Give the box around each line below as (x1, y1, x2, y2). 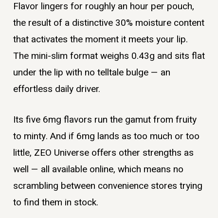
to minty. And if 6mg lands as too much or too (13, 129, 200, 143)
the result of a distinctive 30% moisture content (13, 16, 204, 30)
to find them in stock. (13, 195, 98, 209)
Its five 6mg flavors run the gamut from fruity (13, 112, 197, 127)
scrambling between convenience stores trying (13, 179, 202, 193)
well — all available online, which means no (13, 162, 183, 176)
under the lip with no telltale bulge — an (13, 66, 170, 80)
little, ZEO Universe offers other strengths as (13, 145, 194, 160)
